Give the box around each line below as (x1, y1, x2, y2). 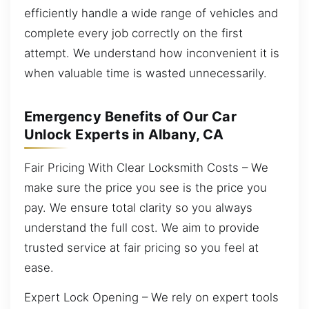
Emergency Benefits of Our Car (24, 108, 237, 125)
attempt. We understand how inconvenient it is (24, 46, 279, 60)
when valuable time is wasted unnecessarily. (24, 66, 267, 80)
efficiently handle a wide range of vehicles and (24, 6, 278, 20)
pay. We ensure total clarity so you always (24, 200, 252, 215)
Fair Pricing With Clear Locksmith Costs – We (24, 160, 268, 175)
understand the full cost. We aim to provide (24, 220, 259, 235)
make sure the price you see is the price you (24, 180, 267, 195)
